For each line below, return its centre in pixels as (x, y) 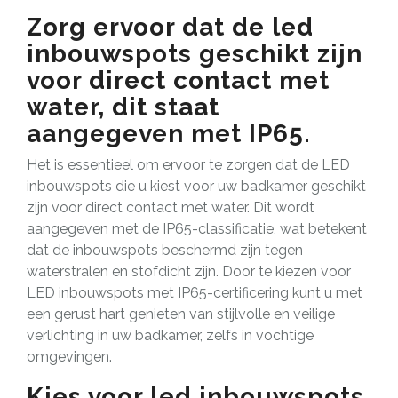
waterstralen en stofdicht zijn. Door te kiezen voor (189, 271)
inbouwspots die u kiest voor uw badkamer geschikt (196, 186)
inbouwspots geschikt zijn (195, 53)
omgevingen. (69, 356)
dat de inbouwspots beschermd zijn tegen (165, 250)
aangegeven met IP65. (169, 133)
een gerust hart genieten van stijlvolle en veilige (181, 314)
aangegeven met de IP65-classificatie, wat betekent (197, 228)
